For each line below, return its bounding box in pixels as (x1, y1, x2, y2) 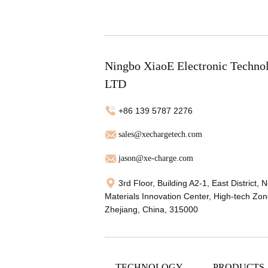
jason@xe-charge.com (118, 154, 194, 163)
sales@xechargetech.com (118, 130, 203, 139)
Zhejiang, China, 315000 (105, 205, 199, 215)
